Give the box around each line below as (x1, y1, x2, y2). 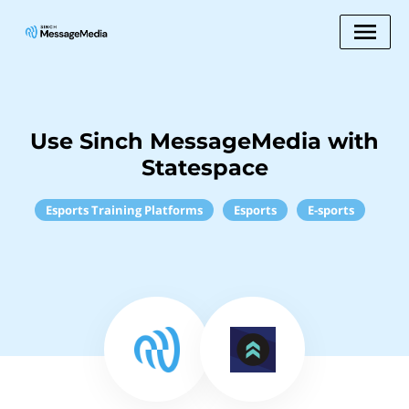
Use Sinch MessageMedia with (30, 128, 379, 154)
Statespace (141, 154, 268, 181)
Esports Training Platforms (46, 202, 203, 218)
